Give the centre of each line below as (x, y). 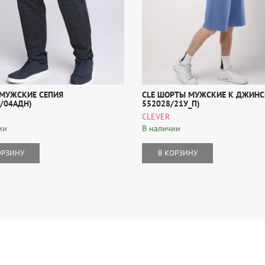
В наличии (161, 128)
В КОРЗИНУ (177, 153)
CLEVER (156, 116)
